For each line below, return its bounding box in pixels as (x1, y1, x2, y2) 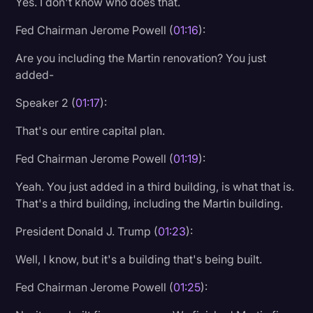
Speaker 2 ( (15, 95, 76, 110)
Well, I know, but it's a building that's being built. (15, 252, 263, 266)
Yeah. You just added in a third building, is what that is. (15, 179, 295, 194)
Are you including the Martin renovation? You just (15, 50, 267, 65)
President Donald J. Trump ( (15, 224, 159, 238)
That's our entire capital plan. (15, 123, 166, 138)
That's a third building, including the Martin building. (15, 196, 284, 210)
